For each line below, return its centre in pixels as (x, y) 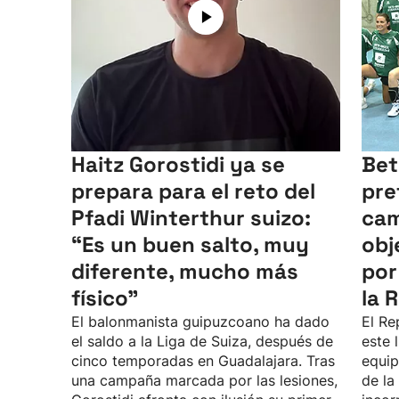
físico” (105, 298)
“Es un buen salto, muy (190, 244)
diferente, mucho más (185, 271)
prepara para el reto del (193, 191)
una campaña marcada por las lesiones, (204, 380)
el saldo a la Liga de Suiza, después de (202, 341)
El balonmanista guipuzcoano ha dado (200, 322)
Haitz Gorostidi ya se (178, 164)
